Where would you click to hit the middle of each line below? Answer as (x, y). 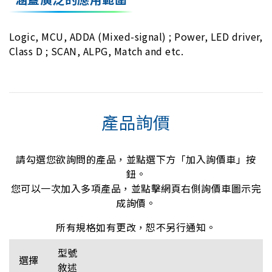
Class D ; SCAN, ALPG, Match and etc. (97, 51)
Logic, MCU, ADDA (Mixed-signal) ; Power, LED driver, (136, 36)
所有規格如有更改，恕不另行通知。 (136, 227)
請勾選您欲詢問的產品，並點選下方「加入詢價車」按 (136, 159)
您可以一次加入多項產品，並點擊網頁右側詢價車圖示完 (136, 188)
